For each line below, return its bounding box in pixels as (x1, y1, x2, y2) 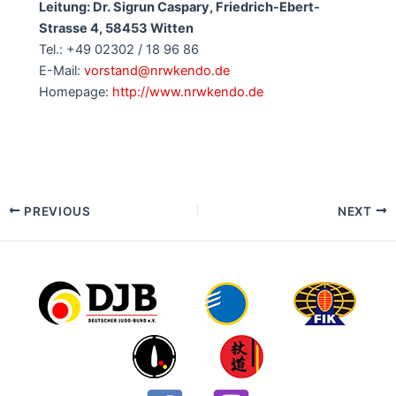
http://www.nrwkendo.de (112, 83, 264, 100)
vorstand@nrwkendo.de (84, 62, 231, 79)
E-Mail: (39, 62, 85, 79)
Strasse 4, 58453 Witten (39, 19, 194, 36)
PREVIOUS (20, 203, 91, 218)
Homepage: (39, 83, 113, 100)
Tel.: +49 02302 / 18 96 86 (39, 41, 200, 57)
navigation (5, 223, 69, 240)
